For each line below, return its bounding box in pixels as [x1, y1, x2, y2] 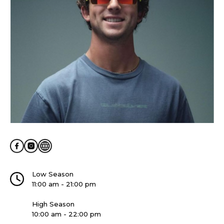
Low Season [32, 170, 73, 178]
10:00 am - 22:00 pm [32, 210, 101, 218]
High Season [32, 200, 74, 208]
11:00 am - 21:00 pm [32, 180, 96, 188]
